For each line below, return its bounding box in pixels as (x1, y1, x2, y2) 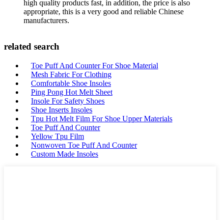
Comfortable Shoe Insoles (31, 79, 111, 87)
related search (4, 41, 59, 52)
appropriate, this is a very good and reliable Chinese (24, 7, 184, 16)
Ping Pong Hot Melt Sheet (31, 88, 112, 96)
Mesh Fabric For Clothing (31, 70, 111, 79)
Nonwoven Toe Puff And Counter (31, 141, 137, 149)
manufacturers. (24, 16, 69, 25)
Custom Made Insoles (31, 150, 98, 158)
